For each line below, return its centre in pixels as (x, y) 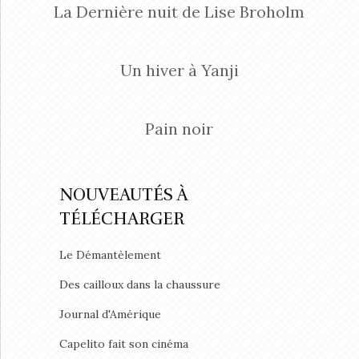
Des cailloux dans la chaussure (139, 285)
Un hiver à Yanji (179, 71)
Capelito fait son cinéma (123, 344)
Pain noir (179, 129)
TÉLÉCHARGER (121, 219)
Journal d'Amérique (110, 315)
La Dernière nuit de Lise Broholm (179, 12)
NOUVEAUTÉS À (123, 195)
